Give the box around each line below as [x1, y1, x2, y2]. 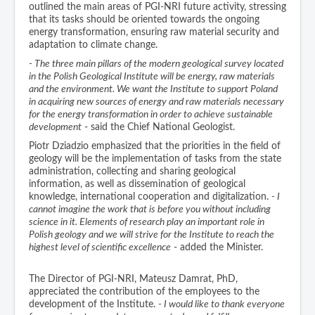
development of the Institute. [29, 300, 158, 310]
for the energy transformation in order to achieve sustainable [29, 110, 273, 120]
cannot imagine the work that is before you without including [29, 205, 271, 215]
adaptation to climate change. [29, 40, 157, 51]
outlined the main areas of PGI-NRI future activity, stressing [29, 2, 286, 13]
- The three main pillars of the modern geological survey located [29, 59, 283, 70]
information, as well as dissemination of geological [29, 179, 245, 190]
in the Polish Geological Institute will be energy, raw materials [29, 72, 275, 82]
